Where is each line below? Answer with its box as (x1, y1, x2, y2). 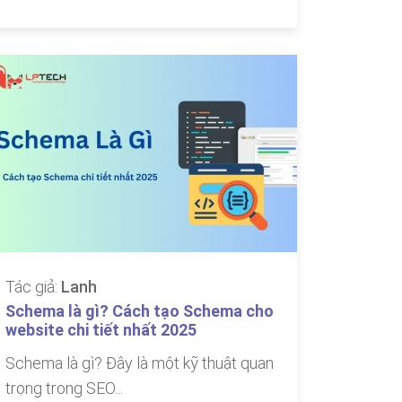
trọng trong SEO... (5, 379, 123, 398)
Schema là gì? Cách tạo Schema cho (5, 301, 274, 320)
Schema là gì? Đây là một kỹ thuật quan (5, 354, 274, 372)
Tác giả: (5, 277, 61, 296)
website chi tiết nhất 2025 (5, 320, 197, 339)
